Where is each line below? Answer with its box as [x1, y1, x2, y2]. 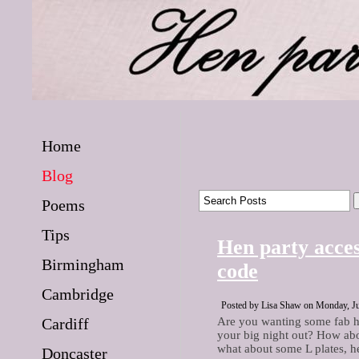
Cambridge [42, 285, 114, 303]
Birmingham [42, 256, 124, 273]
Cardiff [42, 315, 89, 333]
